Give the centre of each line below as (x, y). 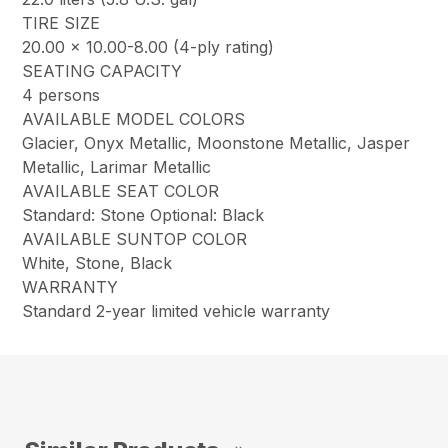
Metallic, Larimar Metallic (117, 167)
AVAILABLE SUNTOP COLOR (135, 239)
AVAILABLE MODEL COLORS (134, 119)
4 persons (61, 95)
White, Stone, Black (97, 263)
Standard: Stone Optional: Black (143, 215)
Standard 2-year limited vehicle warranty (176, 311)
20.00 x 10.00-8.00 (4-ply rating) (148, 47)
